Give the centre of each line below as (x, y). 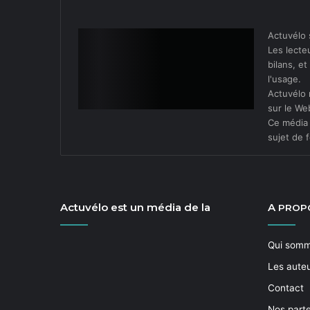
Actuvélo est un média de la (135, 207)
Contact (286, 288)
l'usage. (284, 79)
